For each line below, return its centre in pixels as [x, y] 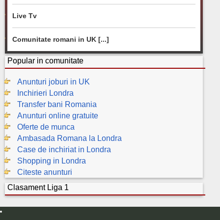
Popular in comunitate [45, 61]
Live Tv [25, 16]
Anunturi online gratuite [58, 116]
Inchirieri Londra [45, 93]
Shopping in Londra [52, 161]
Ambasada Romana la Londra [69, 138]
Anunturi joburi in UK [54, 82]
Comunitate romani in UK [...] [61, 39]
